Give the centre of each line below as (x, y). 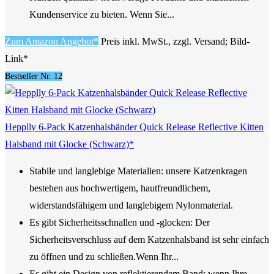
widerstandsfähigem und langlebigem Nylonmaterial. (131, 205)
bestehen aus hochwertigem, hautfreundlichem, (120, 188)
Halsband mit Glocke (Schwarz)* (69, 144)
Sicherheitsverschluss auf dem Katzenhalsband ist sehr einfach (149, 239)
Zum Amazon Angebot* (52, 41)
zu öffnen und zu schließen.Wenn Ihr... (104, 256)
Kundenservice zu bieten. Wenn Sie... (102, 14)
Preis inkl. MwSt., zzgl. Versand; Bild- (175, 41)
